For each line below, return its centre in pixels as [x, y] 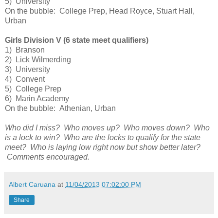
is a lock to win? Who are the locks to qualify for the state [103, 138]
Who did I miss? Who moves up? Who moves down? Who [107, 128]
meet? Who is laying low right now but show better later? [103, 147]
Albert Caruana [32, 185]
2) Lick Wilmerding [38, 60]
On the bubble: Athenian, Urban [60, 109]
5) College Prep [33, 89]
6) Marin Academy [37, 99]
